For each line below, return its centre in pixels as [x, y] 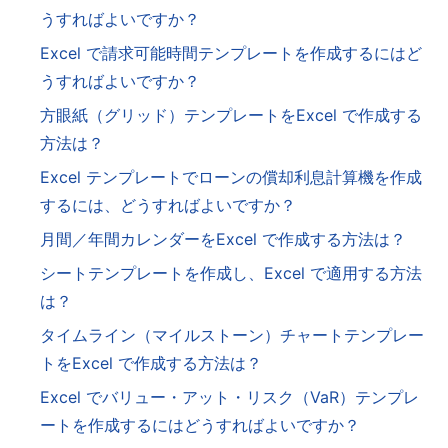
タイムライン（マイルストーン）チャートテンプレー [232, 335]
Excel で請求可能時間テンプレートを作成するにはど [231, 53]
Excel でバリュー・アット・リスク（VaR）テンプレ [229, 397]
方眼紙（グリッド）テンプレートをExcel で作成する [231, 115]
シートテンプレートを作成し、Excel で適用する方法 [231, 273]
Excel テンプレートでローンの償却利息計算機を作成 [231, 177]
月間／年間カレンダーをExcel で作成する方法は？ [223, 239]
